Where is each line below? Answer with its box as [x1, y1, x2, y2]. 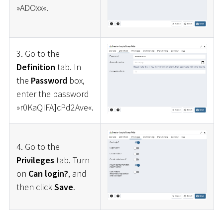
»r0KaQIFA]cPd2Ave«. [16, 102, 94, 113]
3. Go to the [16, 48, 60, 60]
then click [16, 181, 54, 193]
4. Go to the [16, 141, 60, 153]
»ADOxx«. [16, 2, 48, 14]
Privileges [16, 154, 54, 166]
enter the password [16, 88, 89, 100]
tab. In [55, 61, 81, 73]
